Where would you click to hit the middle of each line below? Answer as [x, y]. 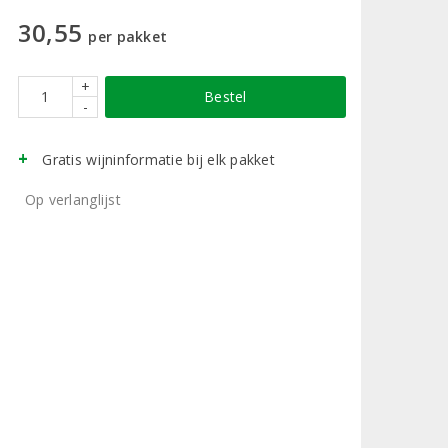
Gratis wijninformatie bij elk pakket [159, 159]
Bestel [225, 96]
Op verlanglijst [72, 199]
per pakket [128, 36]
